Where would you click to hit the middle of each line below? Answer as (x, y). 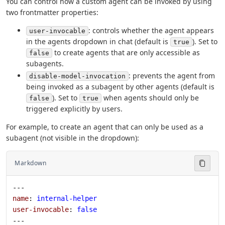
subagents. (45, 64)
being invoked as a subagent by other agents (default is (120, 86)
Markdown (30, 163)
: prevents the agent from (172, 75)
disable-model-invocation (77, 76)
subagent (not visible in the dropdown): (73, 138)
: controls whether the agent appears (151, 31)
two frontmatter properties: (52, 13)
